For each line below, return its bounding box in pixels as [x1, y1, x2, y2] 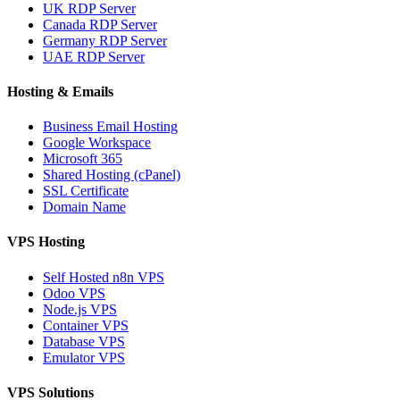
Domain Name [43, 199, 126, 215]
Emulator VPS [43, 349, 125, 365]
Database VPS [43, 333, 125, 349]
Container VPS [43, 317, 129, 333]
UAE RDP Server [43, 48, 145, 64]
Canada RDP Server [43, 16, 157, 32]
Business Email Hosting [43, 119, 178, 135]
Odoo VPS [43, 285, 105, 301]
